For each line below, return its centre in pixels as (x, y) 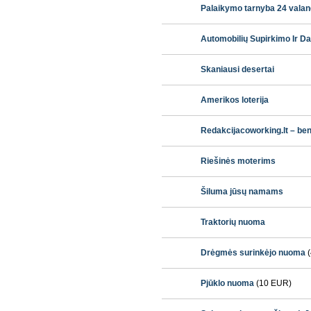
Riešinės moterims (238, 161)
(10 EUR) (273, 283)
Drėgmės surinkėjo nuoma (253, 253)
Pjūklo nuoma (227, 283)
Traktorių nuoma (233, 222)
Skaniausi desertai (237, 69)
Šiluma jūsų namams (242, 192)
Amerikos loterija (235, 100)
